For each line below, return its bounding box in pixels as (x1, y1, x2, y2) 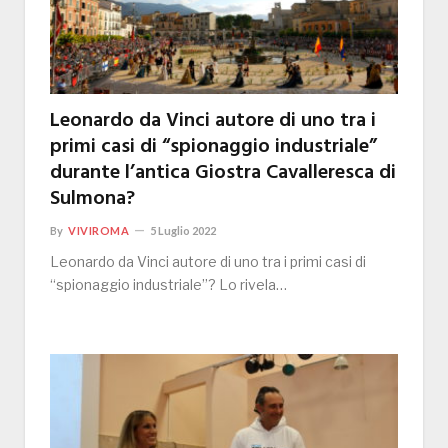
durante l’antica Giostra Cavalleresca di (50, 156, 396, 189)
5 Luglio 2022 (150, 223, 217, 237)
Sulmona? (50, 182, 135, 215)
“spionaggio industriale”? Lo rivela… (50, 275, 287, 293)
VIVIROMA (68, 223, 130, 237)
